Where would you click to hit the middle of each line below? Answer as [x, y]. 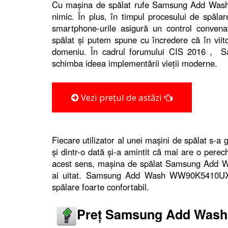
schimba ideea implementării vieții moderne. [135, 63]
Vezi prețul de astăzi [121, 97]
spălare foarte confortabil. [101, 187]
